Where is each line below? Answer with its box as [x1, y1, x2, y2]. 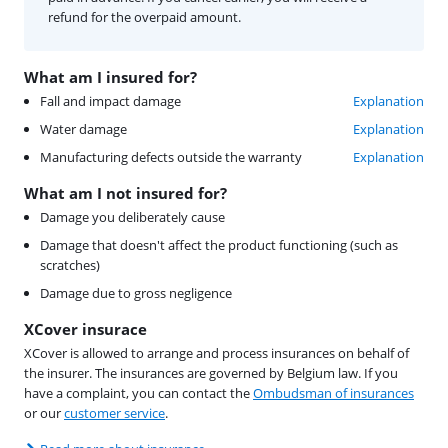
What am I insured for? [24, 67, 197, 88]
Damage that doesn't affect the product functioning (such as [40, 236, 398, 255]
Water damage [40, 120, 127, 139]
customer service [64, 404, 165, 423]
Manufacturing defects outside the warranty [40, 148, 302, 167]
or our [24, 404, 64, 423]
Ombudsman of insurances [253, 384, 414, 403]
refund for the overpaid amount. [48, 8, 241, 27]
